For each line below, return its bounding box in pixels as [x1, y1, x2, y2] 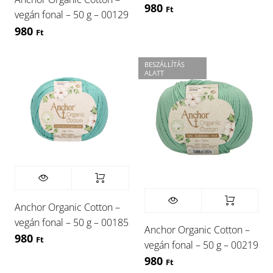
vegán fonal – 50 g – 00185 [15, 215, 129, 229]
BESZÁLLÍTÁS [144, 60, 185, 69]
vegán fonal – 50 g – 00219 [144, 238, 258, 252]
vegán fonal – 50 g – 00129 [15, 8, 129, 22]
